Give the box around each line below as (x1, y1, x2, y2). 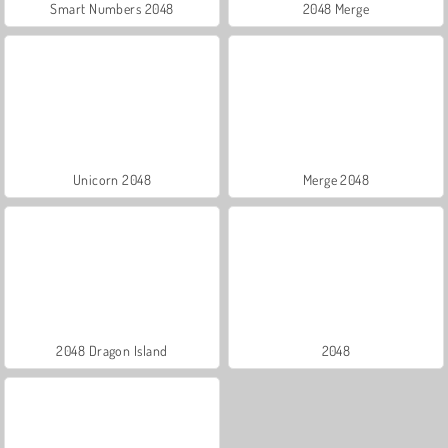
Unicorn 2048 (72, 170, 152, 188)
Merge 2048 (302, 170, 370, 188)
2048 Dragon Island (56, 341, 168, 359)
